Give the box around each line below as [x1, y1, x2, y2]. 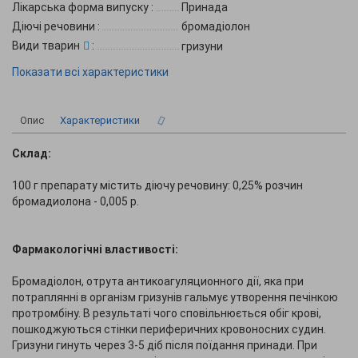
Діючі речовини [12, 20, 97, 33]
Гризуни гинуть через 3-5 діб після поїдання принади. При [12, 339, 317, 352]
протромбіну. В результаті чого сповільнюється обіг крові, [12, 307, 321, 320]
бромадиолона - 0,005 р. [12, 195, 139, 208]
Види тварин [12, 39, 80, 52]
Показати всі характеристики [12, 66, 169, 78]
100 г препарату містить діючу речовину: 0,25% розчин [12, 179, 303, 192]
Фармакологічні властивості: [12, 243, 178, 256]
